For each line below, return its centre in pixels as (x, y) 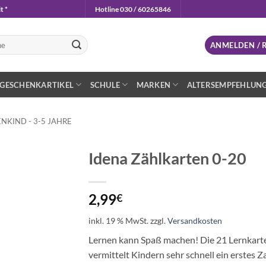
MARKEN (153, 85)
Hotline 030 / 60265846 (133, 9)
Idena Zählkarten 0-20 (167, 158)
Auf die (39, 182)
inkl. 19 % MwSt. (118, 221)
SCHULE (105, 85)
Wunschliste (39, 193)
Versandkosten (195, 221)
